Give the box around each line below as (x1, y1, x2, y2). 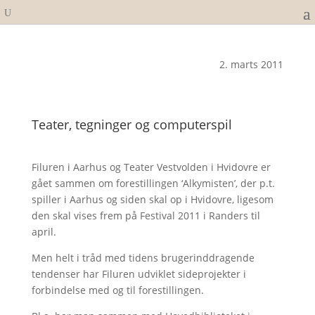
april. (31, 225, 56, 238)
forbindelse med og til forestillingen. (31, 283, 204, 297)
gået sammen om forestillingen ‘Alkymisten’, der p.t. (31, 176, 275, 190)
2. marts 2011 (219, 58, 284, 71)
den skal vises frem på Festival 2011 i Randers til (31, 209, 260, 222)
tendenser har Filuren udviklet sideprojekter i (31, 267, 246, 281)
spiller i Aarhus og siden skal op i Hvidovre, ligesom (31, 193, 274, 206)
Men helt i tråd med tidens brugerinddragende (31, 251, 255, 264)
